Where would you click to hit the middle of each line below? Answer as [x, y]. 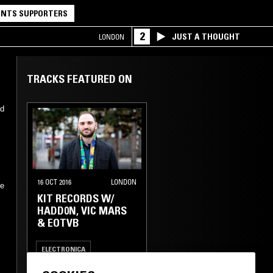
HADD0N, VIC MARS [82, 211]
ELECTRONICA [63, 249]
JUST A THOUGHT [206, 37]
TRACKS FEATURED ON [80, 79]
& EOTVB [58, 223]
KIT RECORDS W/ [76, 198]
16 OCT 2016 [54, 182]
